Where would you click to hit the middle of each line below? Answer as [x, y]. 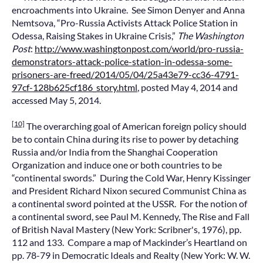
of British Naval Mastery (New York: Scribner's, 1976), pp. [127, 229]
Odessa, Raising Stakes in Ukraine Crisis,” [95, 35]
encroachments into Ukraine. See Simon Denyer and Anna [128, 9]
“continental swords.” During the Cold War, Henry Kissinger [131, 177]
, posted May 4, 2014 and [188, 87]
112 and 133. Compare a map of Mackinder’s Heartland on [129, 242]
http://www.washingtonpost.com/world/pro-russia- [139, 48]
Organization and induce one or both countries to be [117, 164]
